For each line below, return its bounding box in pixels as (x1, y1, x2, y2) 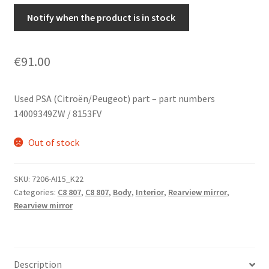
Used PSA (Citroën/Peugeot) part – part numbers (13, 92, 215, 104)
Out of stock (28, 136, 80, 148)
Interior (135, 187, 164, 198)
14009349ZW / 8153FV (13, 107, 101, 119)
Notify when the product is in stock (27, 11, 176, 23)
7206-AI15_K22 (31, 174, 83, 185)
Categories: (13, 187, 58, 198)
